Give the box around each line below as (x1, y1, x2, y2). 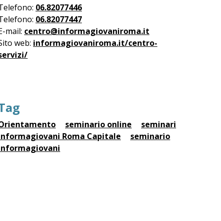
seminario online (65, 119, 132, 130)
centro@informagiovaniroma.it (24, 26, 149, 37)
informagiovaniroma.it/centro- (33, 37, 157, 48)
